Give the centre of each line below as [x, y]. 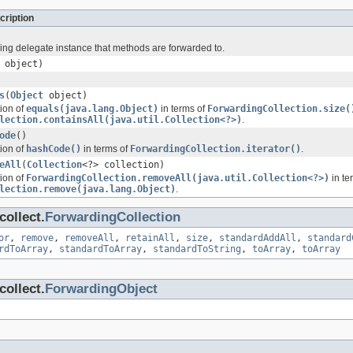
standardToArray [100, 249]
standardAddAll [258, 238]
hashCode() [54, 149]
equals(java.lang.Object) [92, 108]
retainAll [150, 238]
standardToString [197, 249]
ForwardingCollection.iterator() [216, 149]
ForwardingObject [101, 288]
